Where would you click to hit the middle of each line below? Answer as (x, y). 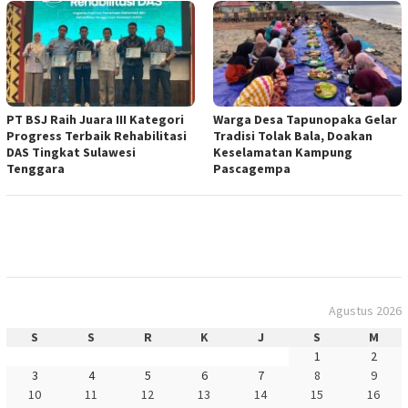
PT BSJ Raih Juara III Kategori (95, 119)
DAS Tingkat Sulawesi (71, 152)
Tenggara (36, 168)
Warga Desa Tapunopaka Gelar (305, 119)
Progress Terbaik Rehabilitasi (97, 135)
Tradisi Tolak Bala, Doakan (293, 135)
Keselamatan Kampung (283, 152)
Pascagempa (252, 168)
